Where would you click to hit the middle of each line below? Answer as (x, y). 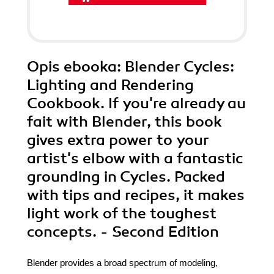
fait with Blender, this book (124, 122)
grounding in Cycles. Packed (126, 177)
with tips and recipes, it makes (136, 195)
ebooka (90, 67)
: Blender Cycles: (176, 67)
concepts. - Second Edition (123, 232)
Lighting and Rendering (110, 85)
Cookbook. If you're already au (136, 103)
